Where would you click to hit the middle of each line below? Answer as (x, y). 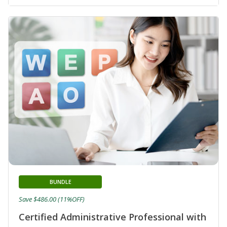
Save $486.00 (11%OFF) (52, 199)
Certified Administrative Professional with (112, 217)
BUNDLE (60, 182)
